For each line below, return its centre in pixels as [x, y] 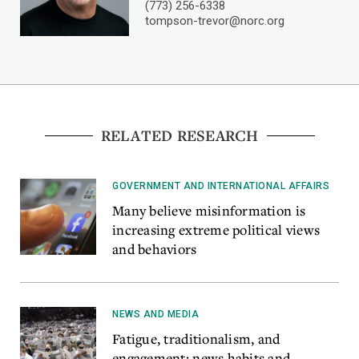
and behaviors [155, 249]
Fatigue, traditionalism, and [196, 339]
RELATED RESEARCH [179, 136]
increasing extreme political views [216, 230]
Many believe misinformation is [209, 211]
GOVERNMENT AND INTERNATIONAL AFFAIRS [221, 186]
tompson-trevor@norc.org [215, 21]
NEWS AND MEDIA [155, 315]
